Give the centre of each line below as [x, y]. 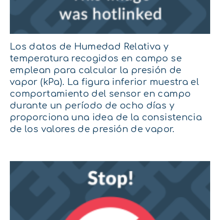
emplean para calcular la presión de [96, 70]
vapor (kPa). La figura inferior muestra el [105, 82]
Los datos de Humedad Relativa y [89, 46]
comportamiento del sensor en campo [100, 94]
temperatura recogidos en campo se [96, 58]
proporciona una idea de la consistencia [106, 117]
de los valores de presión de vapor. [92, 129]
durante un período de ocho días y [92, 105]
